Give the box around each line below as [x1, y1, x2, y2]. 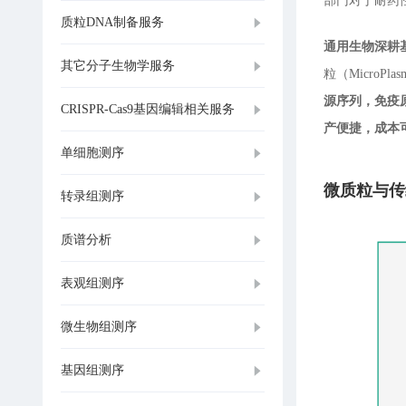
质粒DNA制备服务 [61, 14, 164, 29]
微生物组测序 [61, 319, 137, 333]
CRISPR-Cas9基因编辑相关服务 [61, 101, 235, 116]
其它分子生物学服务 [61, 58, 175, 72]
